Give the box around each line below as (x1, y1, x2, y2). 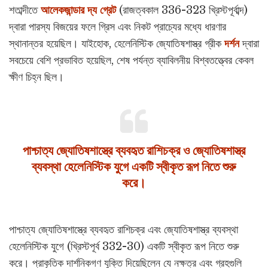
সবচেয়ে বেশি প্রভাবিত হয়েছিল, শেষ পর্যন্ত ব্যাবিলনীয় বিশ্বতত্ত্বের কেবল (9, 54, 254, 68)
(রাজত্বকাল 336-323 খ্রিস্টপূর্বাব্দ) (116, 4, 248, 17)
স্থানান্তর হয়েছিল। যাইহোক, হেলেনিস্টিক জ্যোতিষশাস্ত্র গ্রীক (9, 37, 224, 51)
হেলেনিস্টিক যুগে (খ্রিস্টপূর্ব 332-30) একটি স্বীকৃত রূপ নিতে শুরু (9, 240, 239, 254)
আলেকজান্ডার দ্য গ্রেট (41, 4, 116, 17)
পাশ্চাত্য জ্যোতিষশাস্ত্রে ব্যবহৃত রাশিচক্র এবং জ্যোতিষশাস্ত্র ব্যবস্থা (9, 223, 238, 237)
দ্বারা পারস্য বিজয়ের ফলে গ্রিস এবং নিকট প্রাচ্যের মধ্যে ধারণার (9, 20, 226, 34)
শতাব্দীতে (9, 4, 41, 17)
